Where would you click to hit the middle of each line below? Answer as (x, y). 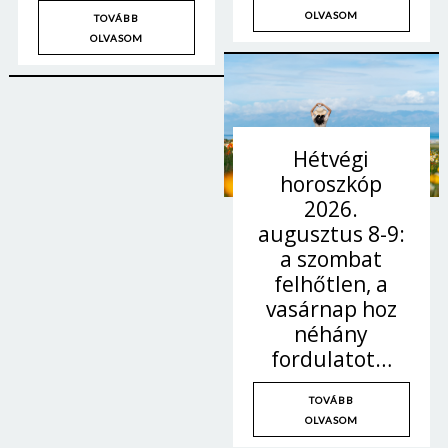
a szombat (331, 259)
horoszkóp (331, 184)
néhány (331, 334)
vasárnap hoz (331, 309)
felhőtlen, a (331, 284)
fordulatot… (331, 359)
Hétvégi (331, 159)
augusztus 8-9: (331, 234)
